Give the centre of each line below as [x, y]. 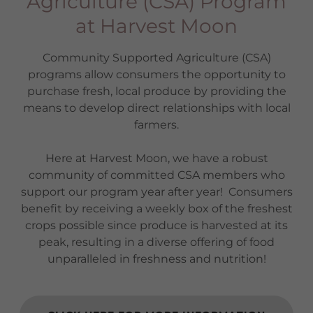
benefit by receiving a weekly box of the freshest [156, 209]
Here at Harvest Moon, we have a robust [156, 159]
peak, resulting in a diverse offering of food [156, 242]
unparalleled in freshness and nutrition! [156, 259]
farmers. [156, 125]
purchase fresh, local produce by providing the [156, 92]
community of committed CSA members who [156, 175]
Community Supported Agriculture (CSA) [156, 58]
